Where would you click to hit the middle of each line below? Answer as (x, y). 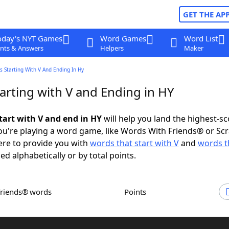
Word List (201, 38)
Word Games (123, 38)
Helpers (112, 48)
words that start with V (134, 143)
